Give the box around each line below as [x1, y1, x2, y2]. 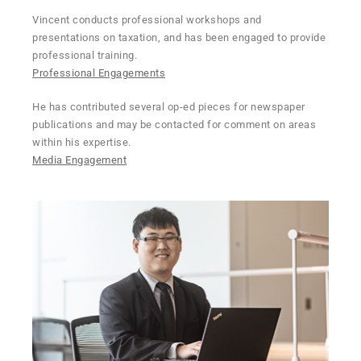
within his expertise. [32, 135, 131, 148]
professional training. [32, 49, 140, 61]
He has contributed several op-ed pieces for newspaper [32, 100, 305, 113]
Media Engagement [32, 153, 127, 166]
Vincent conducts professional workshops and [32, 14, 262, 26]
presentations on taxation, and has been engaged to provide [32, 31, 326, 44]
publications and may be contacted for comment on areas [32, 118, 316, 131]
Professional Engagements [32, 67, 165, 79]
